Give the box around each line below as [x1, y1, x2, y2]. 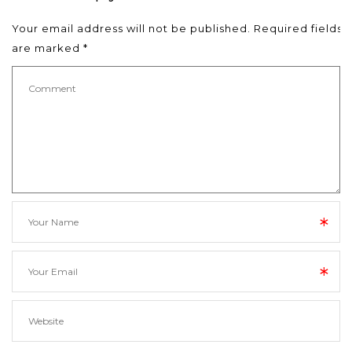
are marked [12, 41, 83, 54]
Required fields [254, 21, 343, 35]
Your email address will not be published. [12, 21, 251, 35]
